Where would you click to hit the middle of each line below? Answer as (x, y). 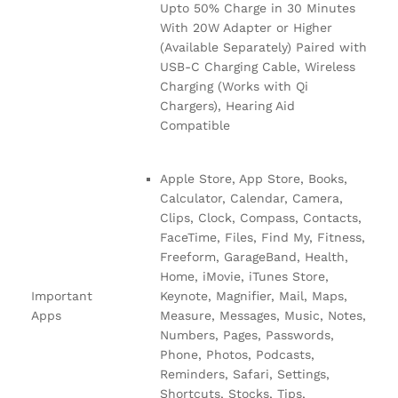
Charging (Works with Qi (234, 87)
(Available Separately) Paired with (263, 48)
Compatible (195, 126)
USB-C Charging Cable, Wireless (258, 67)
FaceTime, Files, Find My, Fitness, (263, 238)
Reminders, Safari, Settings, (245, 374)
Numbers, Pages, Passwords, (247, 335)
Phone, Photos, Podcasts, (237, 355)
